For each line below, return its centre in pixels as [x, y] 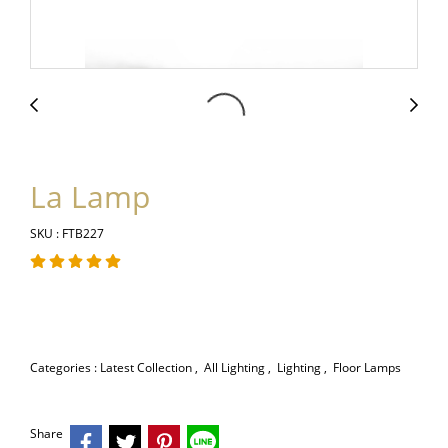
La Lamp [90, 196]
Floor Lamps [367, 367]
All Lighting [236, 367]
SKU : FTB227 [67, 233]
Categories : [65, 367]
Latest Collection [147, 367]
